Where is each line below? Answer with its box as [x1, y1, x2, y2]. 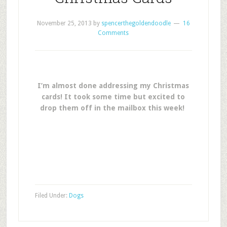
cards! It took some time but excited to [42, 93, 185, 101]
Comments [98, 29, 129, 36]
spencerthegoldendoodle [101, 20, 171, 27]
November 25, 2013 [36, 20, 92, 27]
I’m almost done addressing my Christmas [37, 82, 190, 90]
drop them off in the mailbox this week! [40, 104, 187, 112]
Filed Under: [34, 192, 69, 199]
